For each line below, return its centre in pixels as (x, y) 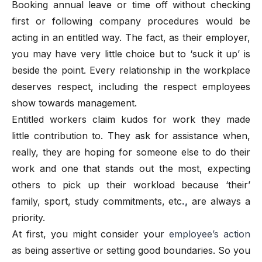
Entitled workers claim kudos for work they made (131, 119)
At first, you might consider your (91, 234)
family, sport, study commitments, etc (97, 201)
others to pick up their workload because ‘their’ (131, 185)
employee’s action (210, 234)
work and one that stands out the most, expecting (131, 168)
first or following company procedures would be (131, 21)
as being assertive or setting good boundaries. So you (131, 250)
